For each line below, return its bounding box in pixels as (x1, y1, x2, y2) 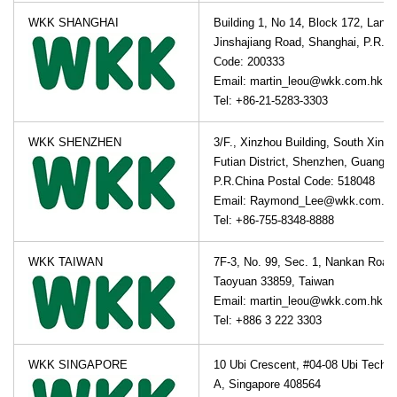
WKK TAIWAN (28, 255, 103, 269)
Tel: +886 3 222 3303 (214, 314, 322, 328)
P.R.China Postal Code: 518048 (214, 175, 375, 189)
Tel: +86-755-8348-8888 (214, 214, 334, 228)
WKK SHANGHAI (28, 16, 119, 30)
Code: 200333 (214, 55, 284, 69)
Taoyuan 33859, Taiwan (214, 275, 334, 289)
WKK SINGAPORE (28, 358, 128, 372)
